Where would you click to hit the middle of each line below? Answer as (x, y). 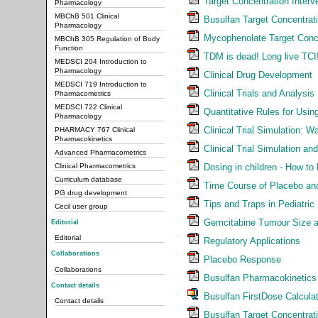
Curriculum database (88, 180)
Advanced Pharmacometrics (100, 153)
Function (69, 48)
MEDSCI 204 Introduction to (101, 62)
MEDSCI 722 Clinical (88, 107)
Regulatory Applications (252, 241)
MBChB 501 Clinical (87, 16)
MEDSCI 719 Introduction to (101, 84)
